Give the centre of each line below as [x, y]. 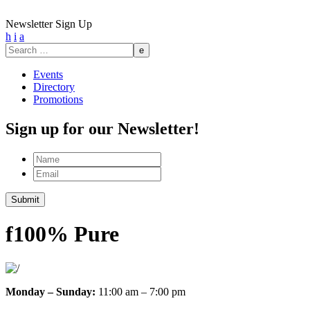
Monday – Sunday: [51, 291]
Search [20, 48]
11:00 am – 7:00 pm [140, 291]
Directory [54, 87]
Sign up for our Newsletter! [102, 128]
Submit [25, 199]
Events [48, 74]
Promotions [58, 99]
